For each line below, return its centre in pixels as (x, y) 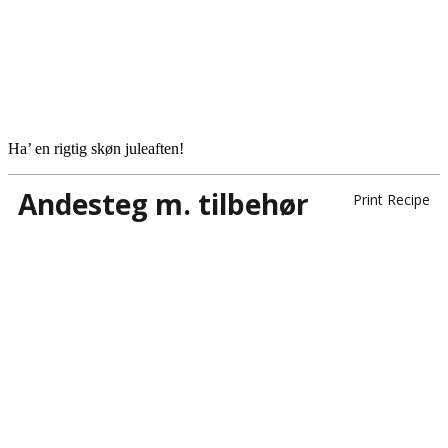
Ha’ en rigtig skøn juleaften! (96, 148)
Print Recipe (391, 199)
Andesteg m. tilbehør (163, 203)
